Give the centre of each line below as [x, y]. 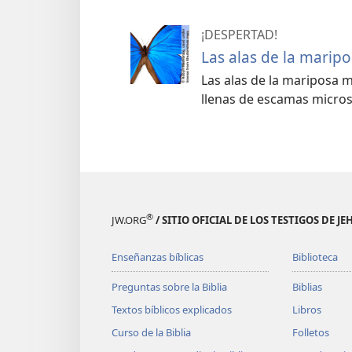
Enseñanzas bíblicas [158, 257]
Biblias [307, 287]
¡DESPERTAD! [239, 34]
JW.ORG [129, 220]
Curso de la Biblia [151, 333]
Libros [306, 310]
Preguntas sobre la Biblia [169, 287]
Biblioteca [315, 257]
